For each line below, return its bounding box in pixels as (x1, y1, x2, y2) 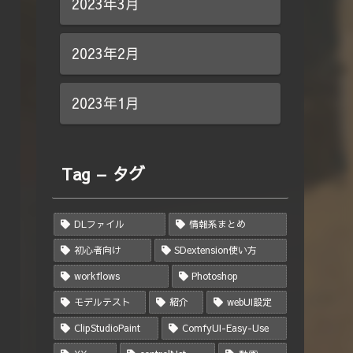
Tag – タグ (61, 162, 145, 186)
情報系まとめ (188, 217, 246, 231)
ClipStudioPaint (73, 321, 140, 335)
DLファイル (73, 217, 124, 231)
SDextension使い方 (174, 243, 258, 257)
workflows (73, 269, 120, 283)
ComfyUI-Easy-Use (181, 321, 269, 335)
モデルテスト (73, 295, 131, 309)
